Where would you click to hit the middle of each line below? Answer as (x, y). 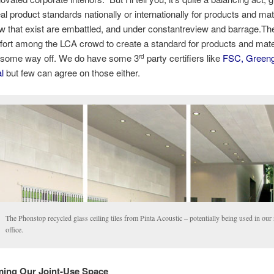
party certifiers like (183, 58)
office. (14, 230)
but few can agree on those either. (73, 73)
